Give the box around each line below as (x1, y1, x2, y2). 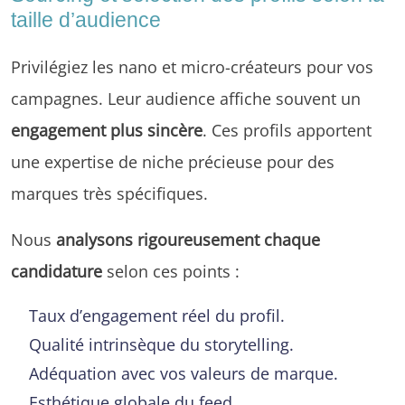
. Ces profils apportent (202, 118, 372, 141)
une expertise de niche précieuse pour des (11, 149, 334, 173)
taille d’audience (11, 7, 161, 32)
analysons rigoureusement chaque (56, 227, 320, 250)
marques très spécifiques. (11, 181, 208, 204)
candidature (11, 259, 102, 282)
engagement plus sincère (11, 118, 202, 141)
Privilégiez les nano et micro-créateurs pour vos (11, 54, 373, 78)
